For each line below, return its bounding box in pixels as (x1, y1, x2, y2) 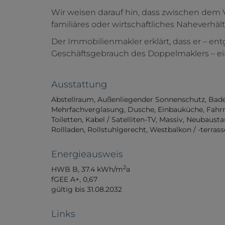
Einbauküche (158, 105, 203, 115)
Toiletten (51, 115, 82, 125)
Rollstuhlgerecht (87, 125, 146, 135)
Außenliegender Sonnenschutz (97, 95, 205, 104)
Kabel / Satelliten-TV (85, 115, 156, 125)
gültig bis (51, 185, 85, 194)
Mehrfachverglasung (51, 105, 124, 115)
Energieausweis (51, 149, 123, 160)
